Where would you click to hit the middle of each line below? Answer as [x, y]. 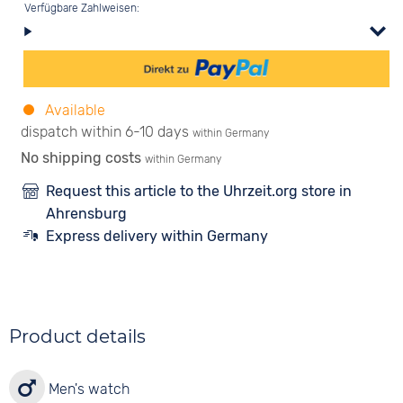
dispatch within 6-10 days [105, 132]
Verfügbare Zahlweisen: [82, 8]
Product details [78, 336]
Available [74, 110]
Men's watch [88, 389]
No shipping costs [81, 158]
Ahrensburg [87, 214]
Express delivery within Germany [157, 236]
